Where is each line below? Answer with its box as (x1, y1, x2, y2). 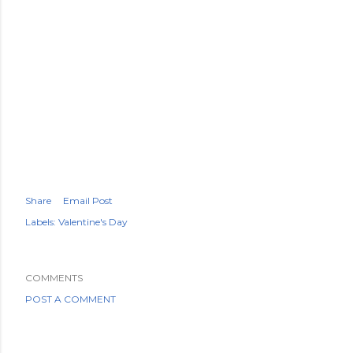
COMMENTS (25, 272, 83, 284)
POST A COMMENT (25, 293, 116, 305)
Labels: (25, 216, 56, 228)
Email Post (63, 195, 113, 206)
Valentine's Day (58, 216, 128, 228)
